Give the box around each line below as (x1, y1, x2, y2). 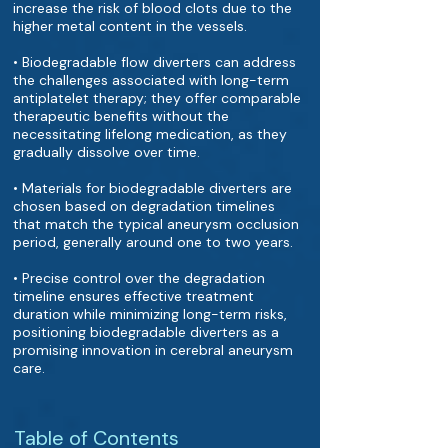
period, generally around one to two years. (13, 233, 293, 251)
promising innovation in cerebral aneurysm (13, 341, 293, 359)
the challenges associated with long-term (13, 71, 289, 89)
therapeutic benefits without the (13, 107, 229, 125)
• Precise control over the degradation (13, 269, 265, 287)
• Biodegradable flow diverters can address (13, 53, 296, 71)
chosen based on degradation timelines (13, 197, 275, 215)
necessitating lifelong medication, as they (13, 125, 287, 143)
